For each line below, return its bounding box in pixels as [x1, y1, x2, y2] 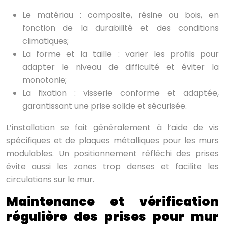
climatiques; [22, 35, 69, 47]
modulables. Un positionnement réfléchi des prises [6, 148, 219, 160]
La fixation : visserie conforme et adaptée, [22, 87, 219, 99]
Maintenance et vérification [6, 193, 219, 211]
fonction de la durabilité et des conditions [22, 22, 219, 34]
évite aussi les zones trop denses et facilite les [6, 161, 219, 173]
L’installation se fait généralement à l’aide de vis [6, 122, 219, 134]
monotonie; [22, 74, 67, 86]
